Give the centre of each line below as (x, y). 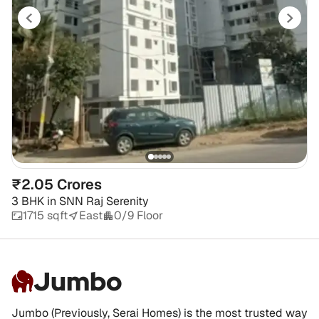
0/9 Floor (138, 215)
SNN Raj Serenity (104, 201)
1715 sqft (45, 215)
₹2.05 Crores (57, 184)
